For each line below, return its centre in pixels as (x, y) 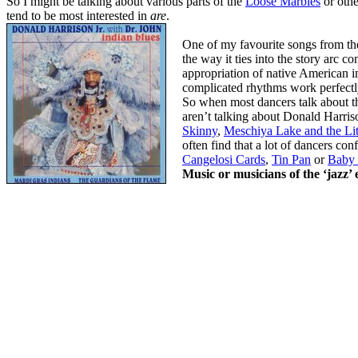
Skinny (200, 131)
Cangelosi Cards (224, 160)
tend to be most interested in (78, 16)
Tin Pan (291, 160)
